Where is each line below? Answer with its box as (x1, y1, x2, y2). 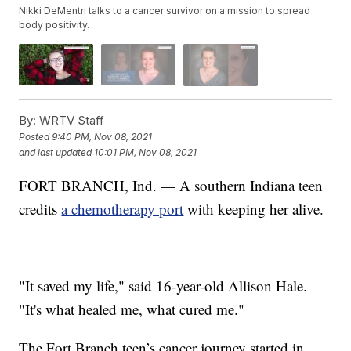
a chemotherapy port (61, 198, 184, 219)
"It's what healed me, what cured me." (19, 299, 245, 319)
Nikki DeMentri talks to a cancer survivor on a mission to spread (19, 5, 311, 17)
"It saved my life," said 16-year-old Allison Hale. (19, 275, 308, 295)
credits (19, 198, 62, 219)
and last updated (19, 147, 92, 159)
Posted (19, 131, 52, 143)
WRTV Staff (36, 112, 105, 128)
